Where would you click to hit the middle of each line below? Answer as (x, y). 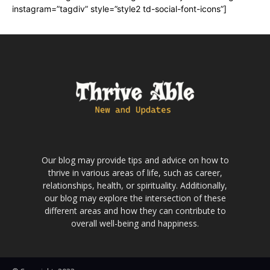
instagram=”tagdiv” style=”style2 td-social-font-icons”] (119, 8)
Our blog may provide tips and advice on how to (135, 160)
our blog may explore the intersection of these (135, 198)
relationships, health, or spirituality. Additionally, (135, 185)
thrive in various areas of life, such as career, (135, 172)
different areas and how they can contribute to (135, 210)
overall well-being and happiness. (135, 223)
